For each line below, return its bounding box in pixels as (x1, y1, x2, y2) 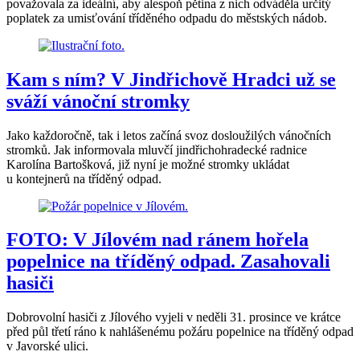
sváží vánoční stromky (6, 90, 190, 112)
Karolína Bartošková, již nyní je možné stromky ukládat (6, 157, 289, 171)
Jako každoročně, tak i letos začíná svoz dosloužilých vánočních (6, 128, 331, 142)
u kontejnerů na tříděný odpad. (6, 171, 162, 186)
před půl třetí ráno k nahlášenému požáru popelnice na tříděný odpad (6, 325, 354, 339)
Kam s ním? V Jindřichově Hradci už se (6, 68, 336, 90)
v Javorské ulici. (6, 339, 88, 354)
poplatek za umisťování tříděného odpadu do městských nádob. (6, 10, 327, 25)
